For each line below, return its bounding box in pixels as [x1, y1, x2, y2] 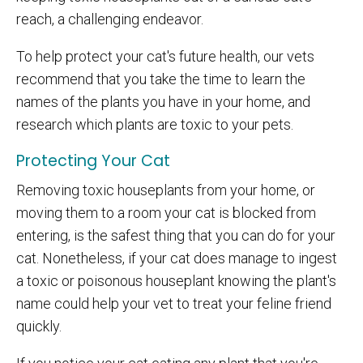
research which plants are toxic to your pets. [16, 115, 293, 133]
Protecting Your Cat [16, 149, 170, 172]
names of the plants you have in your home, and [16, 92, 310, 110]
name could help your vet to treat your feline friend [16, 294, 331, 312]
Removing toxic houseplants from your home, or [16, 181, 315, 199]
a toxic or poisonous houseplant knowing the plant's [16, 271, 336, 289]
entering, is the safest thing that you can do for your [16, 226, 335, 244]
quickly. [16, 317, 62, 335]
